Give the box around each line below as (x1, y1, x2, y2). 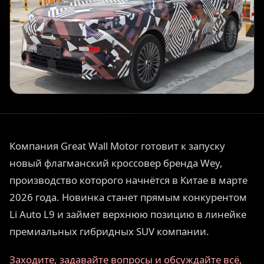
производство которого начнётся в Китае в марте (9, 173, 247, 187)
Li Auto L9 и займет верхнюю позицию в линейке (9, 207, 246, 221)
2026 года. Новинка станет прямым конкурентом (9, 190, 247, 204)
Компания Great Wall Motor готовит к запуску (9, 138, 225, 153)
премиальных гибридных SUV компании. (9, 224, 209, 238)
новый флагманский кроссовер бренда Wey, (9, 156, 223, 170)
